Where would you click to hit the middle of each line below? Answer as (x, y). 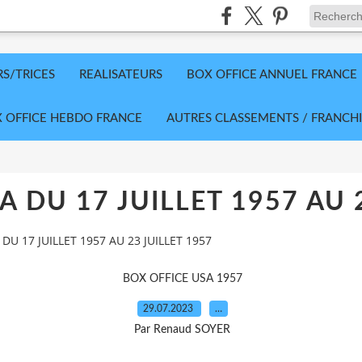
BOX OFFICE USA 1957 (182, 278)
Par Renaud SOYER (182, 329)
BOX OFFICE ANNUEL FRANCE (272, 75)
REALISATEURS (121, 75)
